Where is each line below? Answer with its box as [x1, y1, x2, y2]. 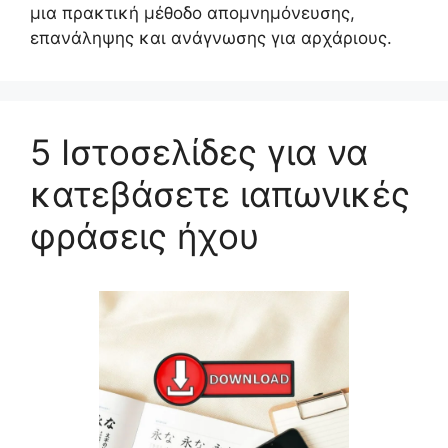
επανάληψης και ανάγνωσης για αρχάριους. [30, 28, 392, 48]
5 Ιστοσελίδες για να [30, 131, 368, 173]
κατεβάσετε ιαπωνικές [30, 173, 410, 215]
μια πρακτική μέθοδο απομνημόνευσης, [30, 3, 355, 23]
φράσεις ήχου [30, 215, 259, 257]
